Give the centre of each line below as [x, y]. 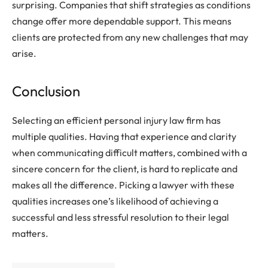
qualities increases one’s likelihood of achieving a [115, 201]
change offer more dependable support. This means [122, 21]
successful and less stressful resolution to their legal [121, 217]
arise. [24, 53]
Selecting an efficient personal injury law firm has [116, 121]
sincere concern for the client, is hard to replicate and [125, 169]
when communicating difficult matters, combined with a [130, 153]
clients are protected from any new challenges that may [130, 37]
